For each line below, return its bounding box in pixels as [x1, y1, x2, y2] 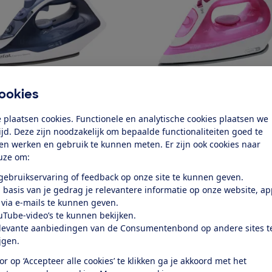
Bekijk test [155, 120, 197, 132]
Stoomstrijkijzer [136, 197, 203, 209]
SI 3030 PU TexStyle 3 [136, 100, 222, 112]
